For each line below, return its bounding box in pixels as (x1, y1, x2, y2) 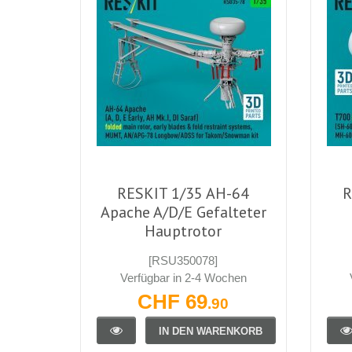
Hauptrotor (145, 220, 222, 241)
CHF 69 (137, 290, 208, 313)
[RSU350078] (148, 253, 218, 267)
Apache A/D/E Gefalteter (100, 201, 266, 222)
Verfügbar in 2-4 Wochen (119, 270, 247, 284)
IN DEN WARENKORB (159, 324, 262, 337)
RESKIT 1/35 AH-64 (117, 182, 250, 203)
